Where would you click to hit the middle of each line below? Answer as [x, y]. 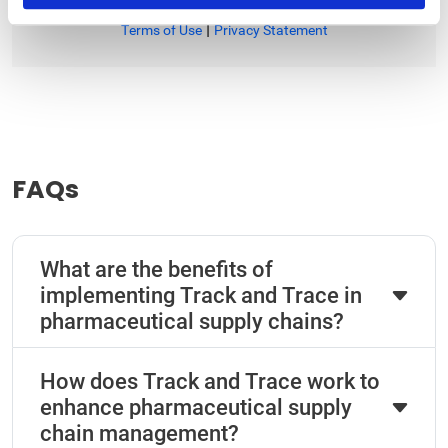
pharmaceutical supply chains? [192, 321]
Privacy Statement [270, 30]
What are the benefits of [156, 269]
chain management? [139, 433]
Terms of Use [161, 30]
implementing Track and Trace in [201, 295]
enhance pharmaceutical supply [196, 407]
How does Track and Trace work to [210, 381]
